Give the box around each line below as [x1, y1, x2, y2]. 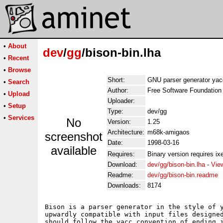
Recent [8, 54, 29, 62]
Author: [108, 87, 128, 94]
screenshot [45, 130, 103, 143]
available [51, 144, 97, 157]
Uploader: [108, 97, 135, 105]
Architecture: [108, 128, 144, 136]
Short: [108, 76, 125, 84]
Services [8, 114, 34, 121]
